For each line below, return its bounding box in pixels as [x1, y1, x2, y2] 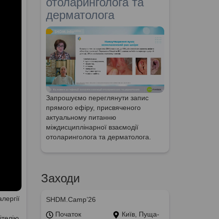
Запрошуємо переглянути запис [45, 94, 149, 102]
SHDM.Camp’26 [45, 196, 96, 204]
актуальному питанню [45, 113, 116, 122]
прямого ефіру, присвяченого [45, 104, 141, 112]
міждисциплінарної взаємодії [45, 123, 138, 131]
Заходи [41, 172, 80, 185]
